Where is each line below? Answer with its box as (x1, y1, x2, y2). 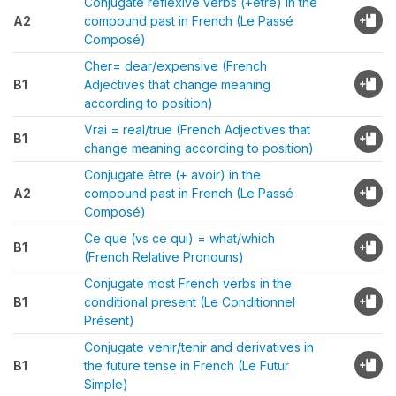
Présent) (84, 313, 134, 328)
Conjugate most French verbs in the (84, 276, 292, 291)
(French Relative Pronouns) (84, 249, 244, 264)
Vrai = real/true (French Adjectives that (84, 122, 310, 137)
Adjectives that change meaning (84, 77, 270, 92)
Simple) (84, 377, 128, 392)
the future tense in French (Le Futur (84, 358, 289, 373)
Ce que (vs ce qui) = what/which (84, 231, 275, 246)
